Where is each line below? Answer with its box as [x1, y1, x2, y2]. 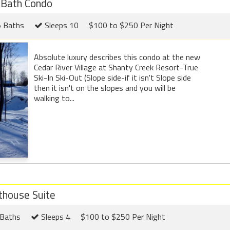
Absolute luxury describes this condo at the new [34, 51, 200, 64]
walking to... [34, 92, 74, 105]
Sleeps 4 [39, 210, 70, 223]
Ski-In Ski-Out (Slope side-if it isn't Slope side [34, 71, 191, 84]
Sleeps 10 [43, 19, 79, 32]
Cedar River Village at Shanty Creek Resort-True [34, 61, 198, 74]
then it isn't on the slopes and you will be [34, 82, 176, 94]
